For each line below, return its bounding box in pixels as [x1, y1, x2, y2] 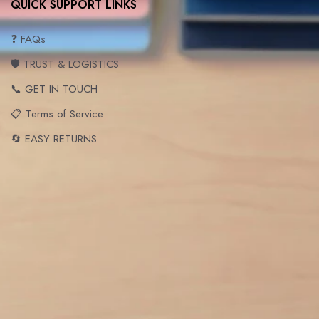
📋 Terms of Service [11, 105, 103, 122]
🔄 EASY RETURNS [11, 130, 97, 147]
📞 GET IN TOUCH [11, 80, 98, 97]
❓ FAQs [11, 31, 46, 47]
